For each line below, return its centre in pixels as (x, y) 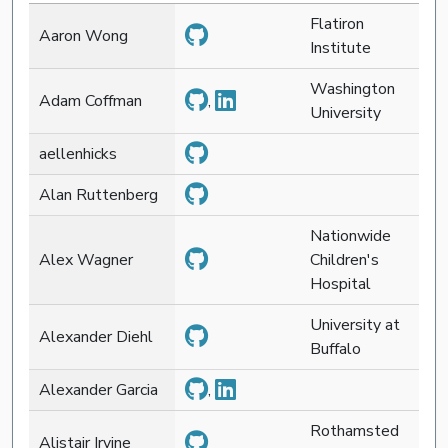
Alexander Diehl (96, 336)
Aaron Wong (83, 35)
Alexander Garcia (98, 389)
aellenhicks (78, 153)
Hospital (340, 283)
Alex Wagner (86, 259)
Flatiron (337, 23)
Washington (352, 88)
